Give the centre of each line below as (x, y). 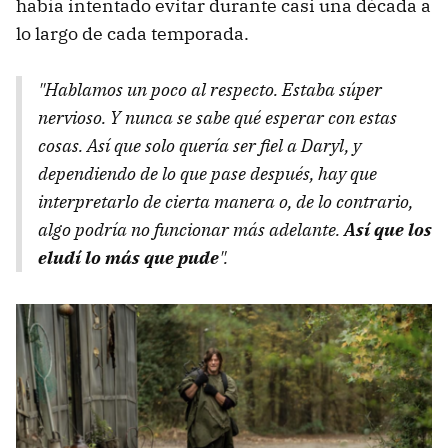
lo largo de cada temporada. (132, 34)
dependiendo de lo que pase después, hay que (207, 174)
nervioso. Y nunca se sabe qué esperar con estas (217, 118)
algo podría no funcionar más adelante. (191, 230)
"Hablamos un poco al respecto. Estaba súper (210, 90)
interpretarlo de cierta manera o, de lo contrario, (225, 202)
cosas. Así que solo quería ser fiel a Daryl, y (199, 146)
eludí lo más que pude (128, 258)
